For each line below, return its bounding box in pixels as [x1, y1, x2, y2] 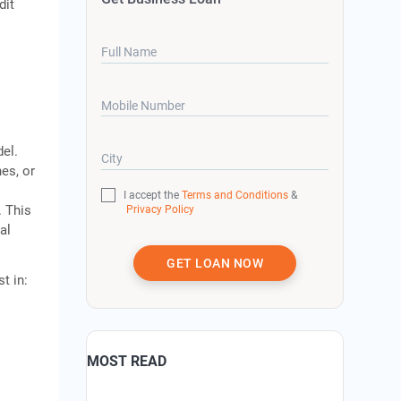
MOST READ [87, 352, 167, 370]
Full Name [101, 45, 158, 60]
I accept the [124, 188, 183, 201]
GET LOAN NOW [166, 255, 264, 270]
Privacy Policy [125, 202, 194, 216]
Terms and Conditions [182, 188, 289, 201]
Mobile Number [101, 98, 186, 113]
